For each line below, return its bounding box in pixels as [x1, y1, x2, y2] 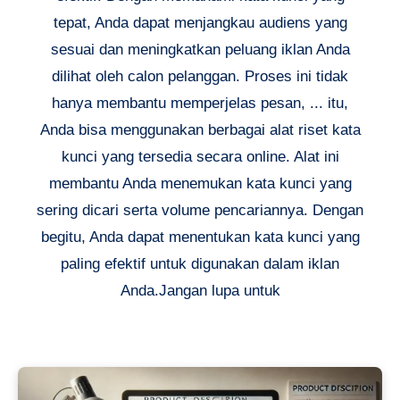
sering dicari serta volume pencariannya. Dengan [37, 201, 363, 219]
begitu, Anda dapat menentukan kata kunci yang [40, 228, 360, 246]
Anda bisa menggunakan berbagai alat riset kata [39, 121, 361, 138]
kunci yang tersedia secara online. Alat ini [61, 147, 339, 165]
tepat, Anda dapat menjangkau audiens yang [53, 13, 347, 31]
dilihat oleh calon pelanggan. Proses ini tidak [52, 67, 348, 85]
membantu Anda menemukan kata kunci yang [48, 174, 352, 192]
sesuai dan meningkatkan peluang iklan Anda [50, 40, 350, 58]
